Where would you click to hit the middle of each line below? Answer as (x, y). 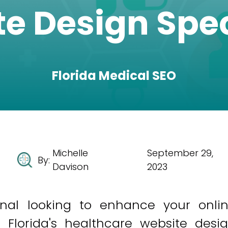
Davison (71, 167)
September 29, (180, 153)
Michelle (70, 153)
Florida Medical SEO (114, 76)
